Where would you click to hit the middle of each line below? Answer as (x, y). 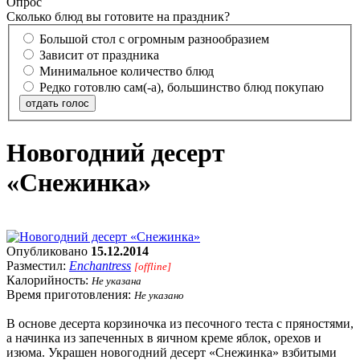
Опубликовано (49, 251)
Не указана (117, 280)
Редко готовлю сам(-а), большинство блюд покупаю (182, 87)
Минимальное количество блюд (127, 71)
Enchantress (100, 265)
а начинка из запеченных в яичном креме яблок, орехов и (164, 337)
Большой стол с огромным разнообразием (154, 39)
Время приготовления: (70, 294)
